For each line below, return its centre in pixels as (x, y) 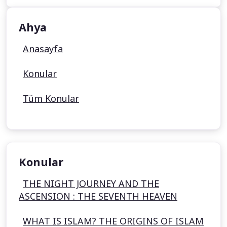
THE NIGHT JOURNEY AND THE (91, 183)
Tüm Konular (51, 98)
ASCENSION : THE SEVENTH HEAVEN (98, 196)
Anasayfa (43, 49)
